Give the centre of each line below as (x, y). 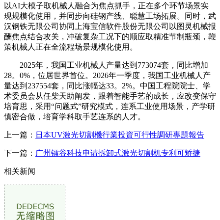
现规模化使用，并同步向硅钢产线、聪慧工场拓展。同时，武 (110, 16)
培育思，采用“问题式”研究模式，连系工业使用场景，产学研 (110, 106)
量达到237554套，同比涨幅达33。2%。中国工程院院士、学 (107, 85)
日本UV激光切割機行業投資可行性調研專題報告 (120, 135)
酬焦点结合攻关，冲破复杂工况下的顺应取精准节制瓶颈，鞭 (110, 36)
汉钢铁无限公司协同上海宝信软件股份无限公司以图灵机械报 (110, 26)
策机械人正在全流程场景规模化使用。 (71, 47)
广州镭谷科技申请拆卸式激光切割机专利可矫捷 (118, 153)
